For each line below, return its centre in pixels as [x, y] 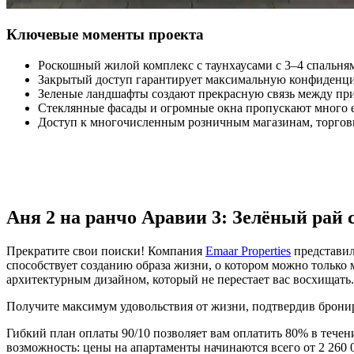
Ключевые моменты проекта [105, 35]
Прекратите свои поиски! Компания [106, 250]
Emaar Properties [248, 250]
